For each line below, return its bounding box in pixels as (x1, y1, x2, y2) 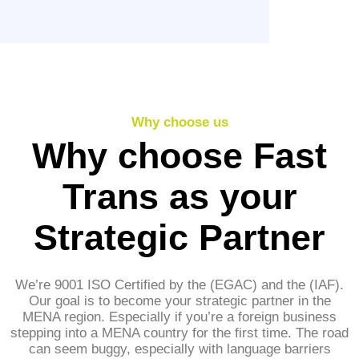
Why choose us (131, 115, 228, 131)
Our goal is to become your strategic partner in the (28, 293, 331, 309)
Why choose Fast (32, 135, 327, 176)
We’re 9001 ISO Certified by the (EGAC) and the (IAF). (15, 277, 344, 293)
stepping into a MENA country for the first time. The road (10, 325, 349, 341)
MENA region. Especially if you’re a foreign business (22, 309, 337, 325)
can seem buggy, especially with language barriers (28, 341, 331, 357)
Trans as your (62, 176, 297, 217)
